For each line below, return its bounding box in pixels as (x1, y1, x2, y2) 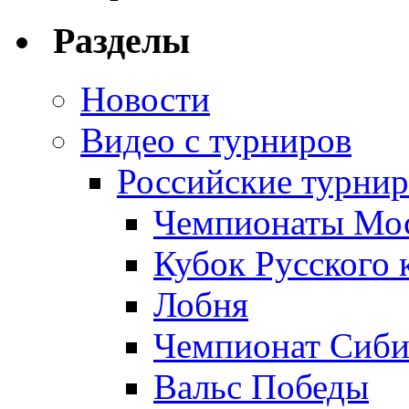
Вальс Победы (153, 367, 369, 407)
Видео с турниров (80, 121, 351, 161)
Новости (80, 79, 210, 120)
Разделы (44, 19, 190, 61)
